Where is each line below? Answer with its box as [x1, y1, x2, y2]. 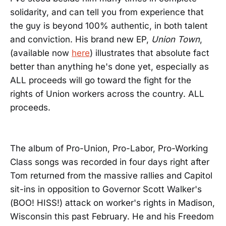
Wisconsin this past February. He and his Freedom [10, 211, 214, 221]
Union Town [151, 34, 200, 44]
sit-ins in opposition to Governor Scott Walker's [10, 184, 202, 194]
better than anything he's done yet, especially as [10, 62, 209, 72]
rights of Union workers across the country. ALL [10, 89, 204, 99]
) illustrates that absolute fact [90, 48, 209, 58]
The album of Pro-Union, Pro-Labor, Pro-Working [10, 143, 208, 153]
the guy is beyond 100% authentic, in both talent [10, 21, 208, 31]
